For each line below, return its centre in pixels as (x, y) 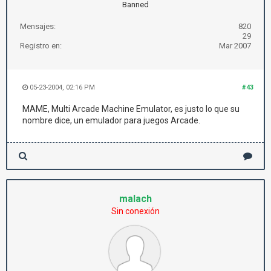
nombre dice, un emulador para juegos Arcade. (111, 120)
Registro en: (41, 46)
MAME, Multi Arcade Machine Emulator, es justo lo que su (131, 109)
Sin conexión (135, 211)
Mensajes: (38, 26)
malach (135, 199)
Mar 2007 (235, 46)
